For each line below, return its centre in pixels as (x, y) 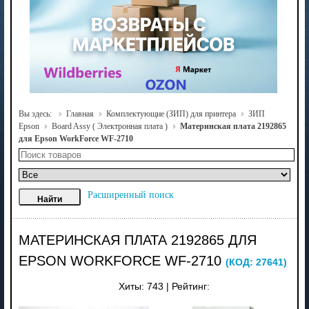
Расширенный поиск (130, 195)
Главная (80, 113)
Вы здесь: (36, 113)
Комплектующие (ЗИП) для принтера (171, 113)
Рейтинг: (191, 286)
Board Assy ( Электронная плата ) (109, 126)
